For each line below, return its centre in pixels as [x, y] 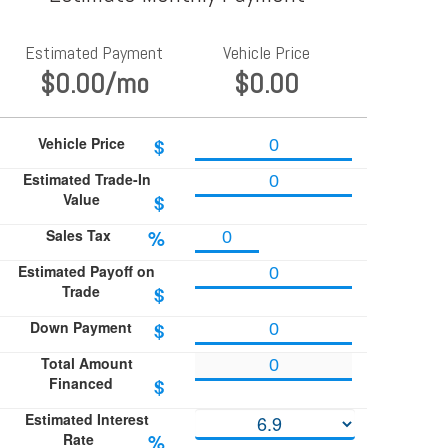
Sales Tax [78, 235]
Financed [81, 383]
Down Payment [81, 327]
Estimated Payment [94, 53]
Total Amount [86, 363]
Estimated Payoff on [87, 271]
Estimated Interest [86, 419]
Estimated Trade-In [86, 179]
